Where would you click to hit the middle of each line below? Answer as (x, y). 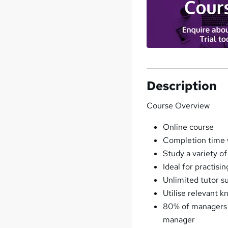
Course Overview (178, 106)
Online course (189, 127)
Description (182, 86)
